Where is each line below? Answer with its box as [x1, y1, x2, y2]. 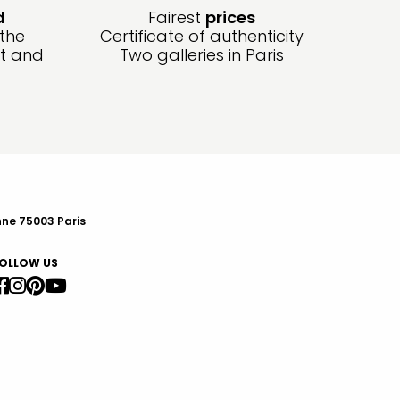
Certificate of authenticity [100, 25, 304, 48]
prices [205, 6, 255, 29]
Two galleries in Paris [120, 44, 284, 67]
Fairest [148, 6, 205, 29]
